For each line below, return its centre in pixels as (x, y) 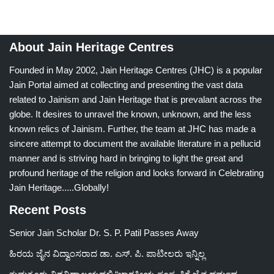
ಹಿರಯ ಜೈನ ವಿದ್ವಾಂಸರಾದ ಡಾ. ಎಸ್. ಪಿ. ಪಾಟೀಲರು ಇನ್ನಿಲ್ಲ (107, 254)
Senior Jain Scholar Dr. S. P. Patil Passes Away (104, 233)
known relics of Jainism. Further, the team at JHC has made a (132, 129)
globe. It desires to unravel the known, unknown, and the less (130, 114)
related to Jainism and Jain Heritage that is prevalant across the (135, 100)
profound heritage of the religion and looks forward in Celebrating (136, 173)
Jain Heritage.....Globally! (59, 188)
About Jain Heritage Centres (91, 47)
